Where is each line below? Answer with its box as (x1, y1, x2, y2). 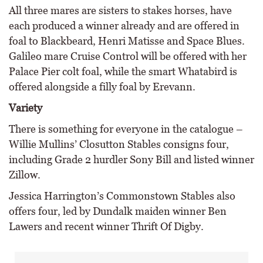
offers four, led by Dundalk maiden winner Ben (9, 205, 227, 217)
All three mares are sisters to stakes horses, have (9, 4, 232, 16)
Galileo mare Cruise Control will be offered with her (9, 50, 247, 62)
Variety (9, 102, 42, 114)
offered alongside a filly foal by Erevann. (9, 80, 195, 93)
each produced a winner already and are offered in (9, 19, 240, 32)
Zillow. (9, 168, 41, 181)
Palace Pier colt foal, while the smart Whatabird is (9, 65, 237, 77)
